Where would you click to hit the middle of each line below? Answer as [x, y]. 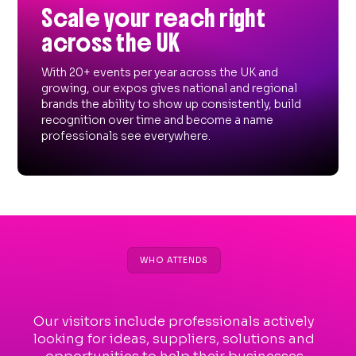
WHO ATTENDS [174, 261]
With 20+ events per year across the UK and [160, 73]
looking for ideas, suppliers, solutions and [174, 339]
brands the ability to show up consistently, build [172, 104]
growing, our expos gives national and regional [170, 89]
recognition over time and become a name [158, 120]
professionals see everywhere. [126, 136]
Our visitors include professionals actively [174, 322]
